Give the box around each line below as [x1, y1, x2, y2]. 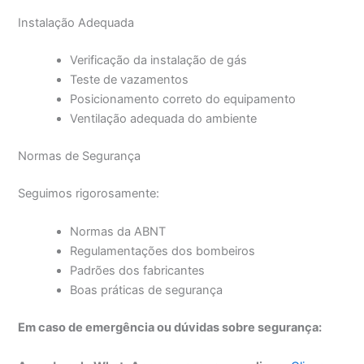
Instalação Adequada [18, 15, 135, 31]
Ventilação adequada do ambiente [70, 111, 258, 127]
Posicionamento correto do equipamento [70, 92, 297, 107]
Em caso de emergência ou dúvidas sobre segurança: [18, 320, 323, 336]
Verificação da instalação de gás [70, 53, 248, 68]
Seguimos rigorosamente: [18, 186, 160, 201]
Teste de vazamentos [70, 72, 189, 88]
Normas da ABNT [70, 224, 167, 240]
